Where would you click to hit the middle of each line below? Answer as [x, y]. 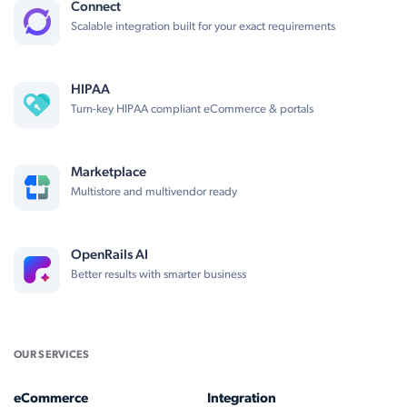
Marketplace [109, 173]
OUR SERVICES [52, 355]
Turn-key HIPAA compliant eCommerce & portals [192, 109]
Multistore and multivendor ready [154, 192]
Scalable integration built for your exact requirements [203, 26]
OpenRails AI [109, 255]
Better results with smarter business [159, 274]
